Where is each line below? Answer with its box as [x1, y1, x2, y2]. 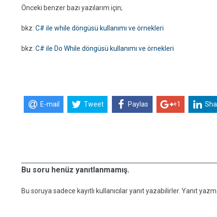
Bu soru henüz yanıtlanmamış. [21, 165, 129, 174]
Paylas [128, 100, 149, 108]
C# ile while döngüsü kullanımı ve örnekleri [35, 24, 164, 32]
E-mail [40, 100, 60, 108]
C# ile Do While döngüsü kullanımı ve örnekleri [35, 45, 174, 52]
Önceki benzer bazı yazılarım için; [21, 4, 123, 12]
